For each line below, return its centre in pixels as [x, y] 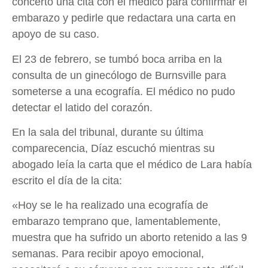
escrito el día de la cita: [68, 180]
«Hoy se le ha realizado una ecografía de [110, 205]
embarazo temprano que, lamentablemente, [116, 222]
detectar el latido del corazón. [82, 107]
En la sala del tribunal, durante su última [108, 132]
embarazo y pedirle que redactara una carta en [124, 18]
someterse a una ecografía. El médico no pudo [124, 91]
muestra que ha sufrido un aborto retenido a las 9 [130, 238]
